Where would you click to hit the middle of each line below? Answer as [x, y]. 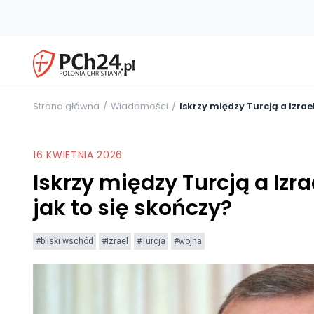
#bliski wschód [64, 241]
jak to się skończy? [132, 208]
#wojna [188, 241]
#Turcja [151, 241]
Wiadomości [139, 106]
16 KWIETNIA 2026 [78, 155]
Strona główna [66, 106]
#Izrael [115, 241]
